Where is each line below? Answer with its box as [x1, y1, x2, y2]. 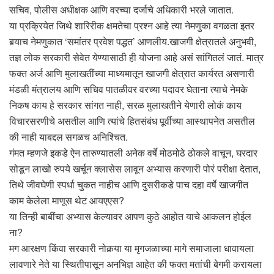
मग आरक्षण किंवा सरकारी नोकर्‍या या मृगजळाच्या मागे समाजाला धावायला [9, 240, 254, 255]
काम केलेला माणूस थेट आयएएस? [9, 193, 124, 207]
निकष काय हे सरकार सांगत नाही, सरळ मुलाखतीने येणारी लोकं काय [9, 97, 242, 112]
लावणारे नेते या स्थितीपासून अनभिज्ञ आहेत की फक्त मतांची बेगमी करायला [9, 256, 262, 271]
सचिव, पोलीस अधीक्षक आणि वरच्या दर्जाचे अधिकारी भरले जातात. [9, 2, 234, 17]
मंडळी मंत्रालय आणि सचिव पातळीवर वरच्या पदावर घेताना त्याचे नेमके [9, 81, 248, 96]
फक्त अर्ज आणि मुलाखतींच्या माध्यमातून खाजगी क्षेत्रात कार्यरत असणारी [9, 65, 254, 80]
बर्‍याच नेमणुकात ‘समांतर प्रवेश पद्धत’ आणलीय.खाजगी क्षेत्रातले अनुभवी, [9, 34, 256, 48]
